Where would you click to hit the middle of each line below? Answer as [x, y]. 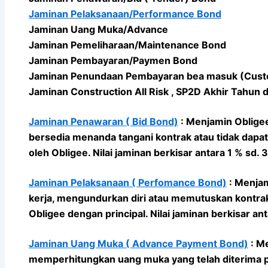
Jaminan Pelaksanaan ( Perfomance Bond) [128, 182]
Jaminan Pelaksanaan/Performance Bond [125, 13]
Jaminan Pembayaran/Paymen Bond [113, 60]
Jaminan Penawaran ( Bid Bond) [103, 121]
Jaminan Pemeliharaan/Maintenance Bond [127, 45]
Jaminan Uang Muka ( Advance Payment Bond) [138, 243]
